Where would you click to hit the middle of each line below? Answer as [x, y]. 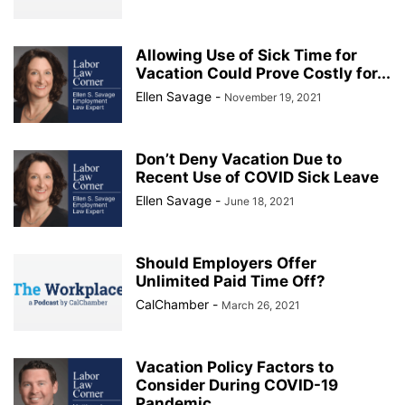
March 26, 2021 [261, 305]
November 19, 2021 [273, 97]
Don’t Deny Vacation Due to [239, 159]
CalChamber [172, 304]
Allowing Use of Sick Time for [246, 55]
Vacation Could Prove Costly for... [263, 73]
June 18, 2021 [259, 201]
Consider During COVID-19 [237, 385]
